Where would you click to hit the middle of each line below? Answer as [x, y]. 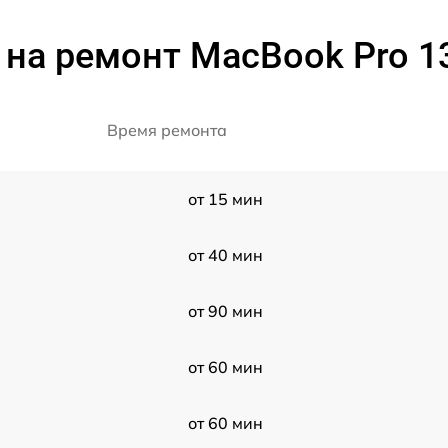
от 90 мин [225, 311]
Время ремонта [167, 130]
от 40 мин [225, 255]
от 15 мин [225, 199]
